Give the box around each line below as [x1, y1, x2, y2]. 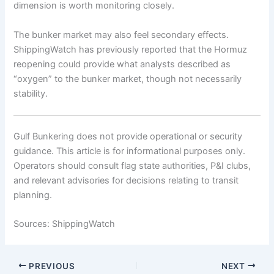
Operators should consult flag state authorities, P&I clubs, [13, 160, 251, 172]
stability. [13, 87, 48, 99]
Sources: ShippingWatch [13, 218, 116, 230]
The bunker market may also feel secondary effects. [13, 29, 229, 40]
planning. [13, 190, 53, 201]
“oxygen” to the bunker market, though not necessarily [13, 73, 242, 84]
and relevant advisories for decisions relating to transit [13, 175, 239, 187]
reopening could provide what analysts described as [13, 58, 231, 70]
